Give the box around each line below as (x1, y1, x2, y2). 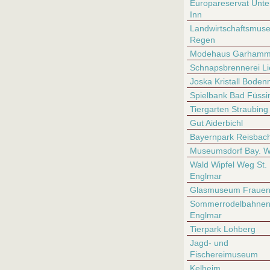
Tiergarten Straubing (190, 104, 268, 114)
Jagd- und (190, 238, 228, 248)
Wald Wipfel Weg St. (190, 160, 267, 169)
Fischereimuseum (190, 250, 258, 259)
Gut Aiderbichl (190, 118, 243, 128)
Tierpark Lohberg (190, 224, 256, 234)
